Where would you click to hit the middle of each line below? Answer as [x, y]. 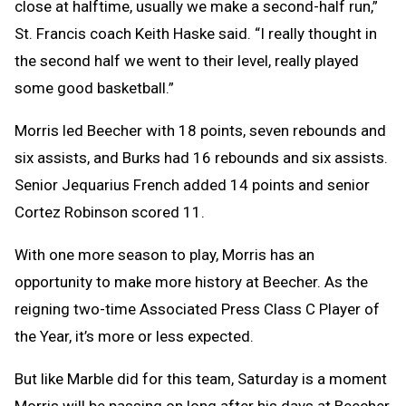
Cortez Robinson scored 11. [110, 212]
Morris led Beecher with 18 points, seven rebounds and [200, 130]
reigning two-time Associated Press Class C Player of [197, 309]
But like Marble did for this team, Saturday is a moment [201, 378]
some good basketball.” [94, 87]
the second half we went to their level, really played [187, 60]
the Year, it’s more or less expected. [134, 336]
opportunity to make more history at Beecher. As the [191, 281]
